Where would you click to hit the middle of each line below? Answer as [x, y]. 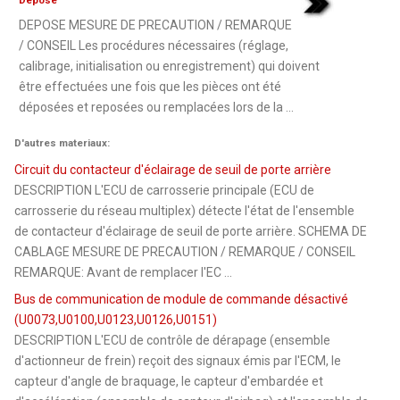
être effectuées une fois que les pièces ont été [150, 87]
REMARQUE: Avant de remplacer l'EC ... [124, 273]
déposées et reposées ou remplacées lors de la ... [157, 108]
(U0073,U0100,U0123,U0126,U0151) [116, 320]
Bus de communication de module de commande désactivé [182, 300]
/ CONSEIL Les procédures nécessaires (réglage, [154, 46]
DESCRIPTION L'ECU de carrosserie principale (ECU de [165, 191]
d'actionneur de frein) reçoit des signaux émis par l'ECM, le [178, 361]
